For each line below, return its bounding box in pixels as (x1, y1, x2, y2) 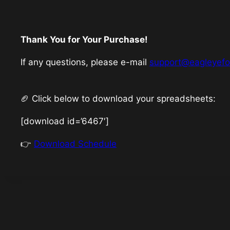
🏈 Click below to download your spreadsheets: (21, 93, 216, 104)
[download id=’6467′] (21, 116, 109, 127)
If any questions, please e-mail (21, 57, 149, 68)
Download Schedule (34, 139, 117, 149)
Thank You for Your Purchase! (21, 34, 148, 45)
